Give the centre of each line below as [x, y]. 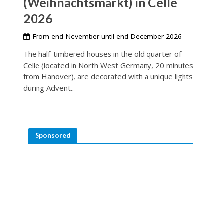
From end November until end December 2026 [107, 36]
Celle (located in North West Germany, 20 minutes [108, 65]
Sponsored [53, 135]
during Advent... [49, 88]
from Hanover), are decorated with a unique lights [108, 76]
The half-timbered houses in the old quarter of [102, 54]
